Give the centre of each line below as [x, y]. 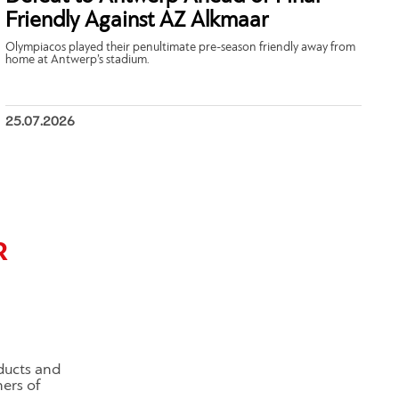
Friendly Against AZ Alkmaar [137, 21]
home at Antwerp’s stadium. [78, 61]
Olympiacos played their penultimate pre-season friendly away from [181, 48]
